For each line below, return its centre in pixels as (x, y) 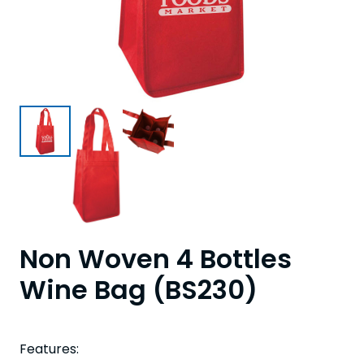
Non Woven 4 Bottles (156, 259)
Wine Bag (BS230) (139, 290)
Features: (49, 349)
